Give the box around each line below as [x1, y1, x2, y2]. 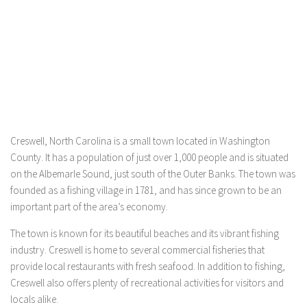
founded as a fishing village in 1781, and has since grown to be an [10, 184, 282, 197]
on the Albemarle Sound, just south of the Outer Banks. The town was [10, 167, 295, 180]
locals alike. [10, 293, 58, 306]
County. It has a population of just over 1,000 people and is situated [10, 151, 288, 164]
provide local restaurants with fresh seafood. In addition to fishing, [10, 260, 285, 273]
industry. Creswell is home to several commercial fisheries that [10, 243, 265, 256]
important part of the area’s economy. [10, 200, 168, 213]
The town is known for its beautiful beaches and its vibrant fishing [10, 227, 279, 240]
